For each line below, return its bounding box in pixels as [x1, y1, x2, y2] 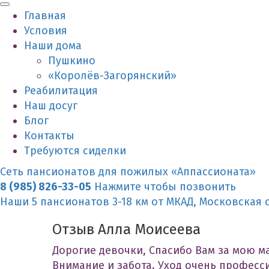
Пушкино [48, 53, 95, 67]
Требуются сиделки [24, 144, 126, 157]
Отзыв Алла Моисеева [52, 220, 201, 238]
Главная [24, 8, 66, 22]
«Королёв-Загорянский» [48, 68, 177, 82]
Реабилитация [24, 83, 98, 97]
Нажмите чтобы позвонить [94, 180, 236, 193]
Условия [24, 23, 67, 37]
